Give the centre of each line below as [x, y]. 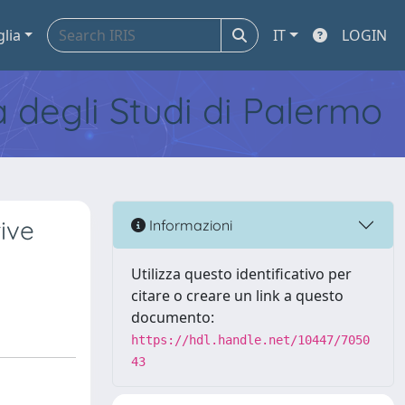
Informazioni [189, 225]
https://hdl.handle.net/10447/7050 [250, 340]
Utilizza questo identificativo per [241, 274]
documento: [173, 317]
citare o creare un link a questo [237, 296]
